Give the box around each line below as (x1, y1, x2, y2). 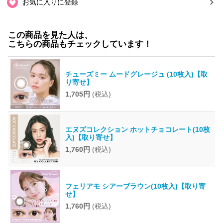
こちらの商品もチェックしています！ (7, 39, 152, 49)
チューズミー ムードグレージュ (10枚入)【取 (65, 70, 208, 79)
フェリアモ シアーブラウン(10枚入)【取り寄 (65, 182, 206, 191)
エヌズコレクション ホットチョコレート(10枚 (65, 125, 210, 134)
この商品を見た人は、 (7, 30, 93, 40)
